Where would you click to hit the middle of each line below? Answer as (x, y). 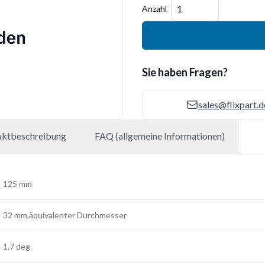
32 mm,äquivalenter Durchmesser (65, 215)
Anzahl (154, 9)
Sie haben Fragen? (185, 72)
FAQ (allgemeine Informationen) (160, 136)
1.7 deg (17, 246)
